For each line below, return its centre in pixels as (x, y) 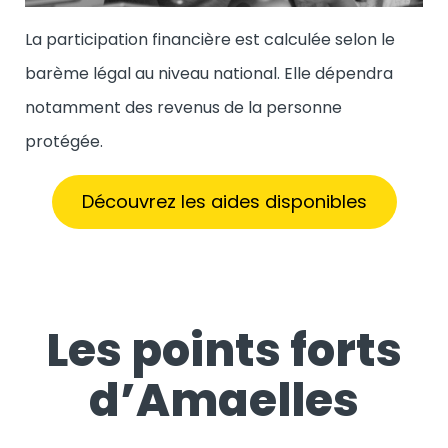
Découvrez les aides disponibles (224, 201)
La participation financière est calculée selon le (210, 39)
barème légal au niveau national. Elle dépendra (209, 73)
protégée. (66, 141)
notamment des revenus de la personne (183, 107)
